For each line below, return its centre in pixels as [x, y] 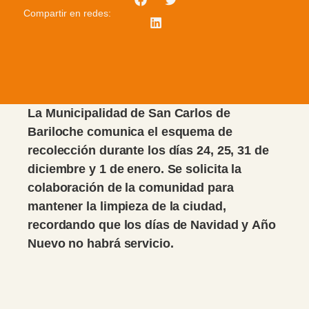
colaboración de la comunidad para [131, 187]
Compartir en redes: [68, 13]
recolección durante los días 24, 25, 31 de [148, 150]
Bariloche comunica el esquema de [130, 131]
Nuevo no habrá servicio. [101, 243]
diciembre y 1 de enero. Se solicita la [135, 169]
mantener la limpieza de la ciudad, [127, 206]
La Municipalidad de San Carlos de [129, 113]
